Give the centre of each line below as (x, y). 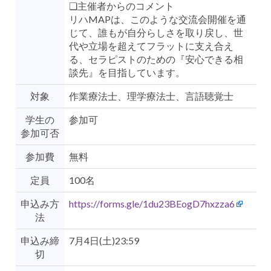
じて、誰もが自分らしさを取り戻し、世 (156, 33)
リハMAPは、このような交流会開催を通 (157, 19)
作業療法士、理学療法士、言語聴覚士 (151, 96)
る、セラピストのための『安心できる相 (156, 59)
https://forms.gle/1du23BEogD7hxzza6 (152, 204)
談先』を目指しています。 (127, 73)
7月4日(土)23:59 (104, 241)
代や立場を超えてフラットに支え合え (151, 46)
